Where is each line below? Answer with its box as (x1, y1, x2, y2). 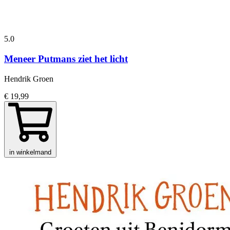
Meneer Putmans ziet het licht (4, 53, 128, 65)
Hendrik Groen (4, 74, 53, 83)
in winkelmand (9, 148, 51, 156)
